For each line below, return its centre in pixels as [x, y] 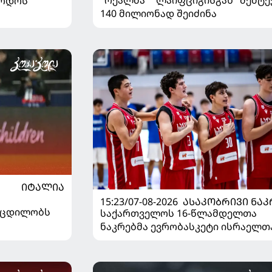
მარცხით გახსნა [142, 240]
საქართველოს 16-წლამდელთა [178, 213]
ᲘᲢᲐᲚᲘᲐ [42, 187]
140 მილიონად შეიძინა [158, 13]
